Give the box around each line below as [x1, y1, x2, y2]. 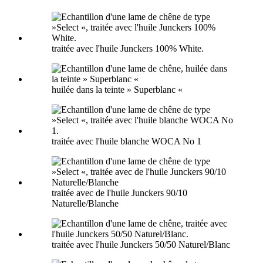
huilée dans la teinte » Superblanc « [52, 84, 183, 95]
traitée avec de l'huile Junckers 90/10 [52, 187, 187, 198]
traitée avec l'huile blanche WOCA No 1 [52, 136, 201, 146]
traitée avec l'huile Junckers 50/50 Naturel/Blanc [52, 239, 230, 249]
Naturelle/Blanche [52, 198, 119, 208]
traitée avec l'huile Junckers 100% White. [52, 43, 204, 53]
